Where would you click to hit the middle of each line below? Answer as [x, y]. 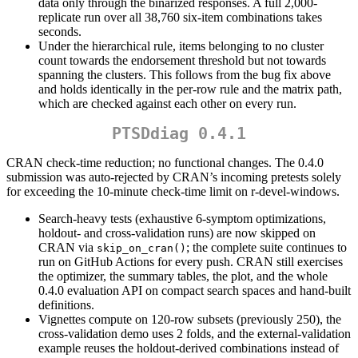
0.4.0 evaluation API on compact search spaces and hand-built [195, 290]
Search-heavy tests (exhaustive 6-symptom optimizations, [182, 218]
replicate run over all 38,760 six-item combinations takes [180, 17]
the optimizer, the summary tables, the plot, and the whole [183, 276]
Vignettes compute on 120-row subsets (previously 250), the [190, 319]
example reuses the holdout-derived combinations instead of [189, 348]
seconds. [60, 31]
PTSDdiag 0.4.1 [179, 133]
